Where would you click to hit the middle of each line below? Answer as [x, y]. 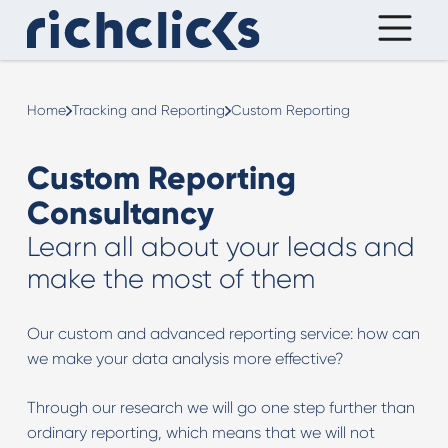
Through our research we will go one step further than [220, 407]
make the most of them [170, 279]
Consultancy [120, 213]
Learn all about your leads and [220, 247]
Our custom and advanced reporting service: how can [223, 333]
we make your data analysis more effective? [184, 358]
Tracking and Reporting [148, 110]
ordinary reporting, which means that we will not [200, 432]
